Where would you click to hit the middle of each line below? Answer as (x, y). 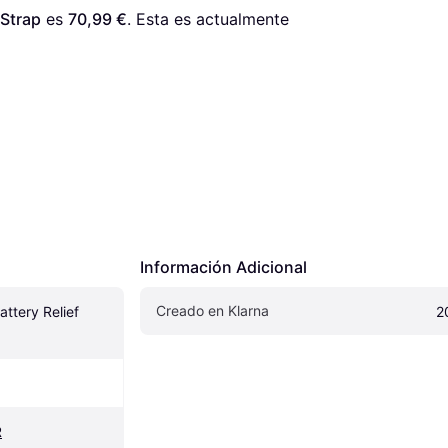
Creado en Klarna (212, 311)
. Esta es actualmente (208, 19)
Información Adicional (223, 267)
